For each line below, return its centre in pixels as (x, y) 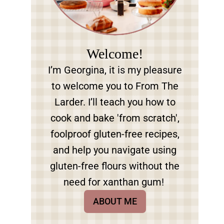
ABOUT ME (115, 201)
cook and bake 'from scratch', (115, 118)
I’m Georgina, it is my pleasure (115, 70)
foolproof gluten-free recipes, (115, 134)
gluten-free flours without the (115, 166)
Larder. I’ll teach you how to (115, 102)
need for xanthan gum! (115, 182)
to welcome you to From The (115, 86)
